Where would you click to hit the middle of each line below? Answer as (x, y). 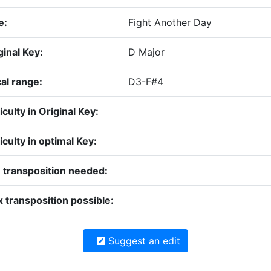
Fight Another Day (170, 23)
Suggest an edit (143, 241)
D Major (146, 52)
